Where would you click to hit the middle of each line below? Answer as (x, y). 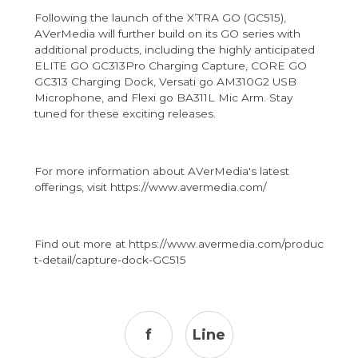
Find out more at (81, 244)
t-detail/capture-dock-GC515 (110, 260)
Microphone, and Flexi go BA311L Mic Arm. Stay (163, 98)
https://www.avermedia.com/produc (226, 244)
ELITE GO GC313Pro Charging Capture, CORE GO (170, 66)
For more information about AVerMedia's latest (161, 171)
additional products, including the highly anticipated (174, 50)
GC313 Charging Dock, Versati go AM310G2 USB (165, 82)
